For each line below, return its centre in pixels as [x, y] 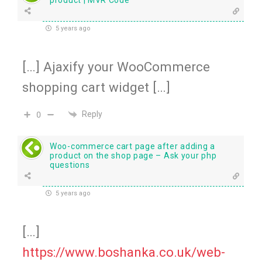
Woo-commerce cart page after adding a [132, 146]
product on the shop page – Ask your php [133, 155]
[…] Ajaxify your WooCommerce [116, 66]
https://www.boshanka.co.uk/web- [124, 252]
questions [70, 165]
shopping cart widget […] [96, 87]
